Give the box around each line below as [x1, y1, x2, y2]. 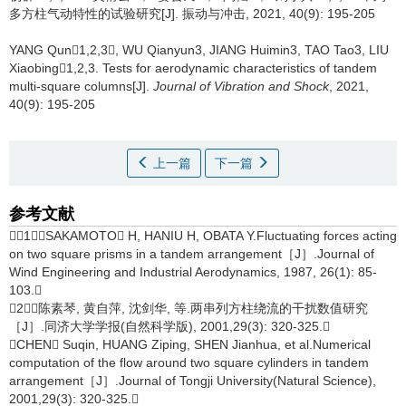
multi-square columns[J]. [9, 79, 153, 93]
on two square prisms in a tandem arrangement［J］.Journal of [9, 246, 374, 261]
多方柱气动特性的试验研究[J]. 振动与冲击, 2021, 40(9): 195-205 [9, 6, 375, 21]
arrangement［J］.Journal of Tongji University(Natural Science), [9, 373, 376, 388]
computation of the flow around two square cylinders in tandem [9, 355, 369, 370]
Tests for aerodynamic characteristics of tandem [102, 61, 377, 75]
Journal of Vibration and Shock [153, 79, 329, 93]
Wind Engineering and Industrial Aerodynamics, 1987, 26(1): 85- [9, 265, 377, 279]
